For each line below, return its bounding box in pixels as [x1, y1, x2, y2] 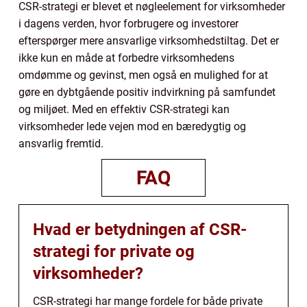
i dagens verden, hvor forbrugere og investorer [19, 16, 238, 30]
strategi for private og [33, 241, 195, 261]
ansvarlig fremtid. [19, 136, 103, 150]
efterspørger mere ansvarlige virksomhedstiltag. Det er [19, 34, 279, 47]
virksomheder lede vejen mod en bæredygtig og [19, 119, 246, 133]
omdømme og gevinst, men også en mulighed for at [19, 68, 268, 82]
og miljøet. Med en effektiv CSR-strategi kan [19, 102, 230, 116]
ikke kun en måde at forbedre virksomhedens [19, 51, 234, 64]
